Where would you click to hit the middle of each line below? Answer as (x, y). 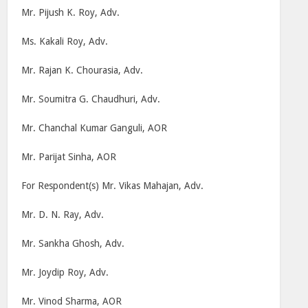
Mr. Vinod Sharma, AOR (72, 301)
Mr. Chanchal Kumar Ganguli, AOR (95, 128)
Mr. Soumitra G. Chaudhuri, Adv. (91, 99)
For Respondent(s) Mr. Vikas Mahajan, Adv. (113, 186)
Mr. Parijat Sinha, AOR (69, 157)
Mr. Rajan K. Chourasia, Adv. (82, 70)
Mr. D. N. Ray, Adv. (63, 214)
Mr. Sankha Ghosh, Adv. (73, 243)
